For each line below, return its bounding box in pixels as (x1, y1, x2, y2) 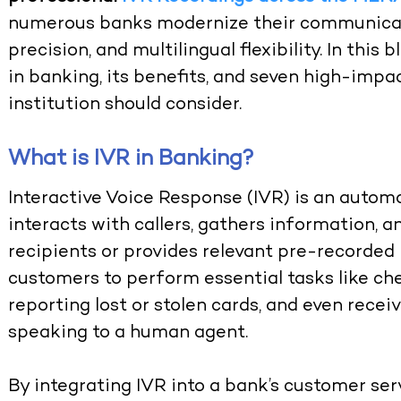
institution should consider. (8, 96, 243, 115)
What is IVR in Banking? (8, 149, 255, 172)
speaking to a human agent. (8, 324, 249, 344)
